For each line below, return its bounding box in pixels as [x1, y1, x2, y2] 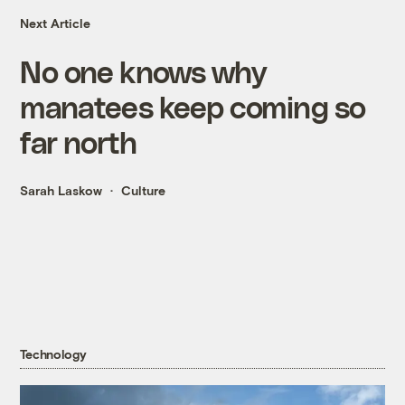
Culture [121, 183, 166, 199]
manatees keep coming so [20, 89, 366, 125]
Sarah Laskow [20, 183, 103, 199]
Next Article [20, 15, 91, 32]
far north [20, 124, 137, 160]
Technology [20, 346, 87, 363]
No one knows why [20, 53, 266, 89]
